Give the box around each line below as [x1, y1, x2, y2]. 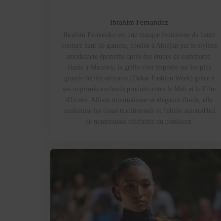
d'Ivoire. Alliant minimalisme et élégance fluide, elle [66, 96, 213, 104]
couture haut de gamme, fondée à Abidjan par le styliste [61, 41, 217, 49]
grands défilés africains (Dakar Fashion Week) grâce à [64, 74, 215, 82]
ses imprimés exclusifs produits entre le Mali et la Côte [63, 85, 216, 93]
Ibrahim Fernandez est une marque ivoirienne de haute [63, 31, 215, 38]
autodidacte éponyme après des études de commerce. [66, 52, 212, 60]
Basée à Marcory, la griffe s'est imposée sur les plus [67, 63, 211, 71]
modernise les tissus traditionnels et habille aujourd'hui [63, 107, 216, 114]
